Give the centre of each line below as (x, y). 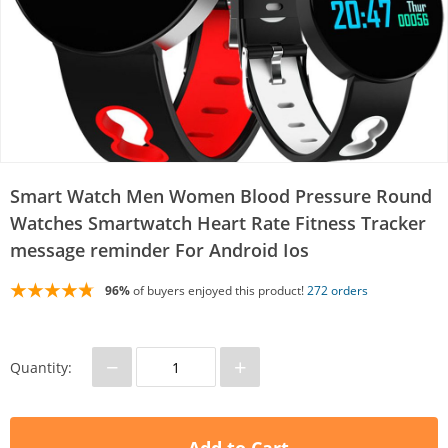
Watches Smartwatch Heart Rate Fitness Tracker (218, 223)
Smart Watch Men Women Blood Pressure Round (221, 196)
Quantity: (41, 367)
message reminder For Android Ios (159, 250)
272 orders (337, 290)
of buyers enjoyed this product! (218, 290)
